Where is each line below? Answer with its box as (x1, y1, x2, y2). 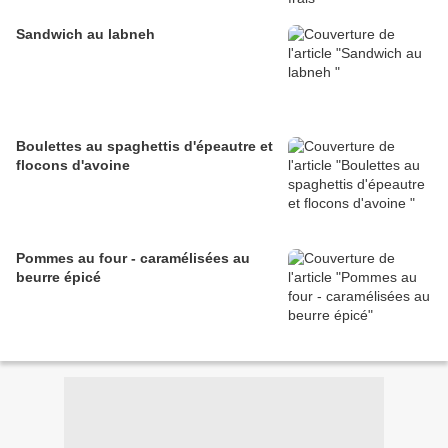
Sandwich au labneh (16, 26, 155, 43)
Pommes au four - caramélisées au (16, 250, 250, 267)
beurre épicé (16, 269, 101, 286)
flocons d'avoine (16, 157, 130, 174)
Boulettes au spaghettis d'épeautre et (16, 138, 273, 155)
